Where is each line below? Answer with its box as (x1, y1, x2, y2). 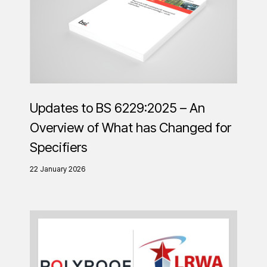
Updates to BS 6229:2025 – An (30, 100, 205, 116)
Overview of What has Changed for (30, 119, 231, 135)
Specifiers (30, 139, 87, 155)
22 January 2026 (30, 164, 85, 173)
